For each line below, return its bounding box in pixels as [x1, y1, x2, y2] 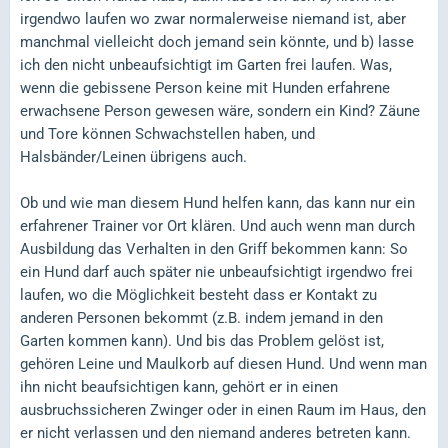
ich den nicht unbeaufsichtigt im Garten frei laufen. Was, [20, 55, 392, 74]
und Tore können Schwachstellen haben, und [20, 124, 315, 143]
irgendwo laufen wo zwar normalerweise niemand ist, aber [20, 9, 406, 28]
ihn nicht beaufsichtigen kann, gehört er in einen [20, 377, 338, 396]
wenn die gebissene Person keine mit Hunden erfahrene [20, 78, 390, 97]
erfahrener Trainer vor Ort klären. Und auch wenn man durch [20, 216, 415, 235]
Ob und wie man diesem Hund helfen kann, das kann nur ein [20, 193, 415, 212]
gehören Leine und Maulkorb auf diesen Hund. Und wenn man [20, 354, 427, 373]
